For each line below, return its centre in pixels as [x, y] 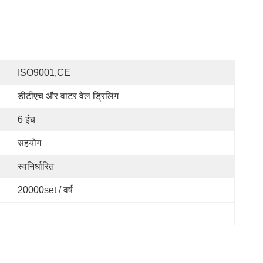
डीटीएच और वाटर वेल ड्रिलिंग [68, 96]
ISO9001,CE [44, 73]
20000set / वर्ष [45, 190]
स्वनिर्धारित [36, 166]
